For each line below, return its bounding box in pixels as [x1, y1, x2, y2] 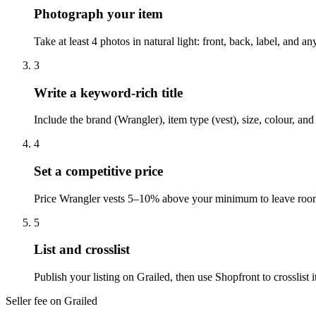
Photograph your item [34, 6, 163, 22]
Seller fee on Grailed [6, 295, 97, 308]
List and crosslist [34, 242, 130, 257]
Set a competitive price [34, 164, 163, 179]
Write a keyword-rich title [34, 85, 183, 100]
